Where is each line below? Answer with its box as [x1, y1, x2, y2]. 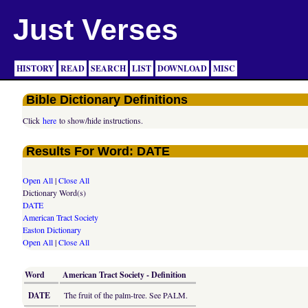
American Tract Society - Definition [62, 269, 186, 281]
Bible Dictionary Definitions [26, 93, 188, 107]
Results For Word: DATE [26, 144, 170, 159]
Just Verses [12, 13, 178, 46]
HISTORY [16, 63, 54, 74]
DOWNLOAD [157, 63, 207, 74]
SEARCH [90, 63, 126, 74]
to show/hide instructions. [56, 115, 144, 126]
